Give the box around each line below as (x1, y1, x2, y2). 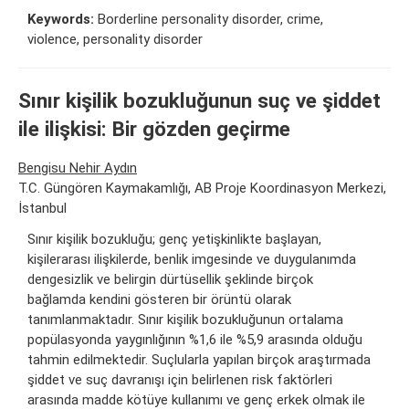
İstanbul (18, 200, 67, 217)
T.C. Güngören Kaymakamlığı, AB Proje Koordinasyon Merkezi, (18, 180, 386, 197)
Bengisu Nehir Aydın (18, 160, 137, 177)
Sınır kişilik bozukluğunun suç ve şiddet (18, 88, 381, 112)
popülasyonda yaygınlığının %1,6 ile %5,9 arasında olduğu (27, 331, 362, 349)
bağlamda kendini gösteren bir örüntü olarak (27, 291, 291, 309)
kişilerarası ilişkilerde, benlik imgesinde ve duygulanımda (27, 251, 356, 268)
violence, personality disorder (27, 30, 203, 47)
